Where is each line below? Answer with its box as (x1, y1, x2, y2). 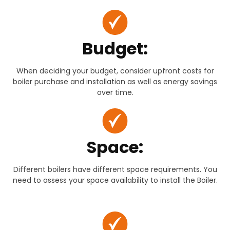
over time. (97, 87, 133, 98)
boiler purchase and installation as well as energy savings (13, 76, 217, 87)
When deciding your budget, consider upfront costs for (16, 66, 214, 76)
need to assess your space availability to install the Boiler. (12, 175, 218, 186)
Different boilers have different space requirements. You (13, 164, 217, 175)
